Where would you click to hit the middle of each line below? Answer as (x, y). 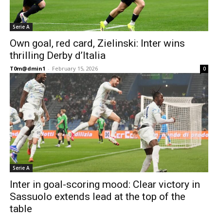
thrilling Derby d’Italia (58, 55)
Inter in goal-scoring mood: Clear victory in (105, 184)
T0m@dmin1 (27, 68)
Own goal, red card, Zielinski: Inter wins (97, 43)
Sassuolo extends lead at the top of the (98, 197)
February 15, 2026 (75, 68)
